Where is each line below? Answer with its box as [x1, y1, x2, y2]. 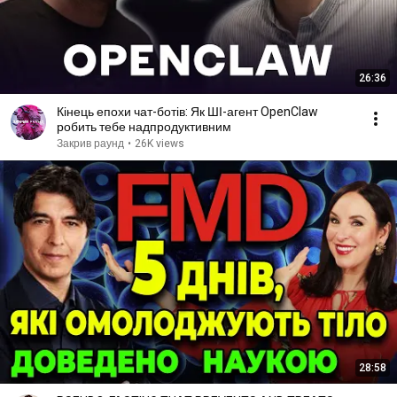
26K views [135, 137, 184, 150]
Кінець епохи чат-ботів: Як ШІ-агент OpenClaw [57, 105, 318, 119]
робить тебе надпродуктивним [57, 120, 231, 134]
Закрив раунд [57, 137, 124, 150]
